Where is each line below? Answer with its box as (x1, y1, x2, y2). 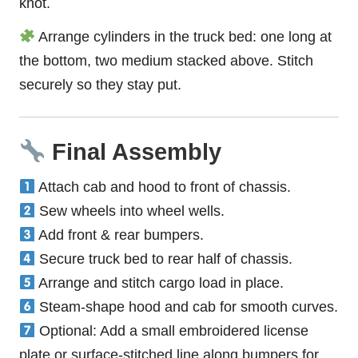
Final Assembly (45, 138, 221, 165)
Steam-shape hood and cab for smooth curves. (35, 298, 339, 315)
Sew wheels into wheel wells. (35, 202, 225, 219)
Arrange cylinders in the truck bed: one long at (35, 28, 332, 45)
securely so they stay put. (19, 76, 181, 93)
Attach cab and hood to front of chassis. (35, 178, 292, 195)
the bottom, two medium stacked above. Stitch (19, 52, 313, 69)
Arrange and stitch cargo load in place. (35, 274, 284, 291)
